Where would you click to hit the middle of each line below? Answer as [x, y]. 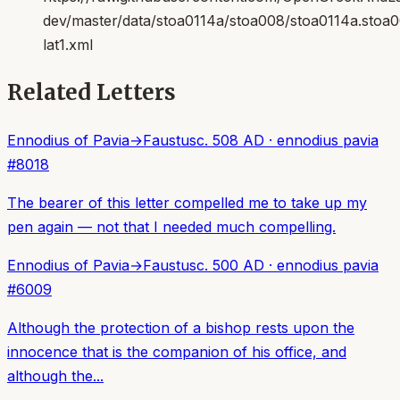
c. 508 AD [230, 140]
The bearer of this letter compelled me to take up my [187, 202]
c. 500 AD [230, 265]
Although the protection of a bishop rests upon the [181, 327]
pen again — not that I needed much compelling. [171, 226]
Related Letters [92, 92]
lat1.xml [68, 44]
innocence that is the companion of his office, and [177, 351]
